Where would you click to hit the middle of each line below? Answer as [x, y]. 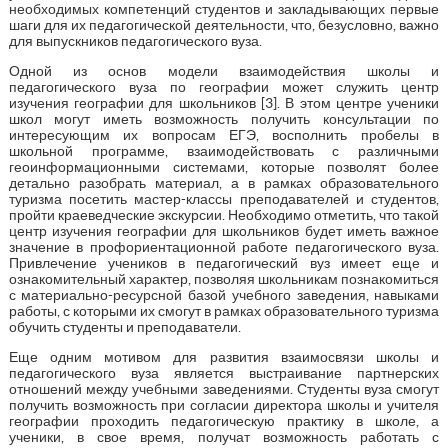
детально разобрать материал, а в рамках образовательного [224, 182]
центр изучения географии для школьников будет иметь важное [224, 230]
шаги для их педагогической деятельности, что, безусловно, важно [224, 24]
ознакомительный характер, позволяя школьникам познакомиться [224, 278]
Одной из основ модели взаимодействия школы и [224, 70]
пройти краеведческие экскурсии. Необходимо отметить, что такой [224, 214]
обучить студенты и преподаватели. [124, 326]
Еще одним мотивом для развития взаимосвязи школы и [224, 356]
